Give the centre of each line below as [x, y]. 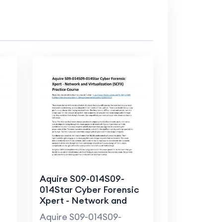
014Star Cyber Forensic [89, 190]
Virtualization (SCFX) [84, 212]
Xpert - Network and [83, 201]
